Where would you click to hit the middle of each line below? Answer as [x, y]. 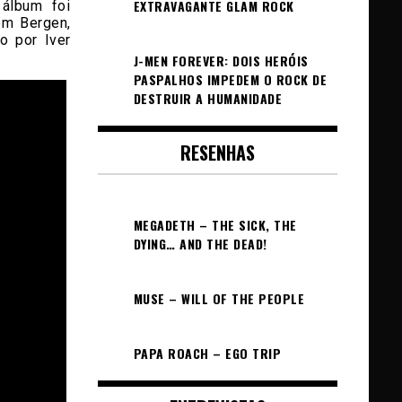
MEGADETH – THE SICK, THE [215, 225]
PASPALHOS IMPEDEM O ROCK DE [230, 79]
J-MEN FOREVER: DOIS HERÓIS [221, 61]
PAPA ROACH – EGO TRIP [207, 353]
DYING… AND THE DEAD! [200, 244]
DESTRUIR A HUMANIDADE [207, 98]
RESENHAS [217, 153]
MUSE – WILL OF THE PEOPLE [218, 298]
